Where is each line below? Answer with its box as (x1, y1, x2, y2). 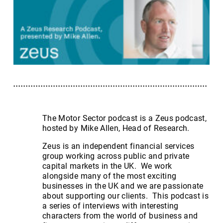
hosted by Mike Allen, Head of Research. (42, 123, 190, 133)
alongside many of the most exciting (42, 171, 177, 181)
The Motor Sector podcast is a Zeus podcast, (42, 113, 207, 123)
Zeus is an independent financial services (42, 141, 195, 151)
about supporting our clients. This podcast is (42, 191, 209, 201)
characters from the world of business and (42, 211, 198, 221)
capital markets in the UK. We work (42, 161, 172, 171)
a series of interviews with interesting (42, 201, 179, 211)
